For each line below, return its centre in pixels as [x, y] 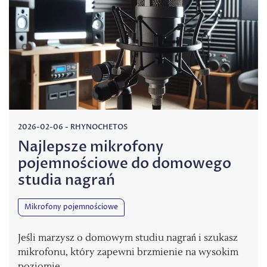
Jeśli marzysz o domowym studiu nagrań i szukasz [128, 238]
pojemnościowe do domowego [125, 164]
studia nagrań [66, 180]
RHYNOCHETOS [99, 127]
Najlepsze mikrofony [91, 147]
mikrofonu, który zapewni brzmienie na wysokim [128, 252]
